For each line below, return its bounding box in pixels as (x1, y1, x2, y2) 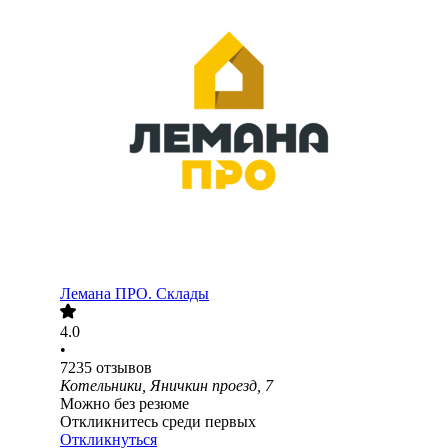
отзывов (96, 359, 152, 377)
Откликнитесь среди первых (60, 413, 256, 431)
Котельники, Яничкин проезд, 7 (60, 377, 273, 395)
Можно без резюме (60, 395, 189, 413)
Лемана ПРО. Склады (60, 285, 209, 303)
